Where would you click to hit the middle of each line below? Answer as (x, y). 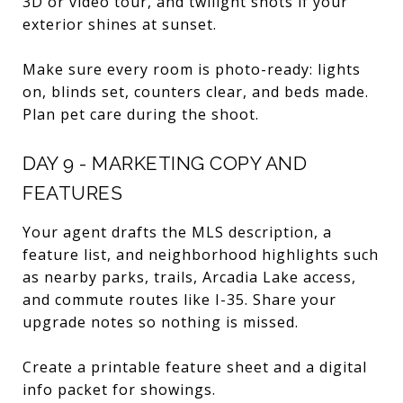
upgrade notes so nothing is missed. (161, 322)
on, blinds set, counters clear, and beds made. (196, 91)
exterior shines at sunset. (120, 24)
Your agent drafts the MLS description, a (177, 232)
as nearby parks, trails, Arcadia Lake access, (189, 277)
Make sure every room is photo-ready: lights (192, 69)
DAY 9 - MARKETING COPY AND (165, 163)
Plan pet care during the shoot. (141, 114)
